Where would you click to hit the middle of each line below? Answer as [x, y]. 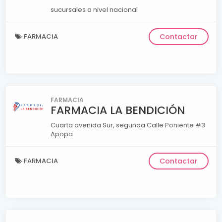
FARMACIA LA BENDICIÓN [118, 110]
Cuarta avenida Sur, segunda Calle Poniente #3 [128, 125]
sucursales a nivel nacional [94, 9]
